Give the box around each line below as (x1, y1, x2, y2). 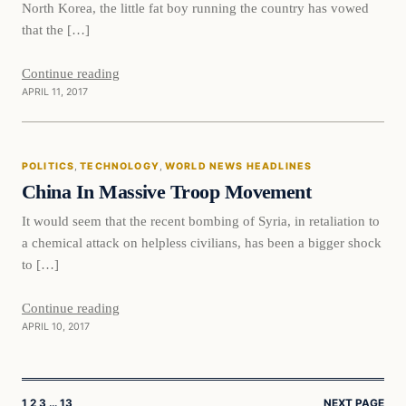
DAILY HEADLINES (44, 172, 139, 183)
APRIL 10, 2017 (22, 321, 90, 333)
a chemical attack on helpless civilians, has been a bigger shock (22, 235, 382, 251)
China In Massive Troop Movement (22, 180, 312, 203)
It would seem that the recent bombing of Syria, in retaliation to (22, 213, 380, 229)
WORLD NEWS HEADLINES (164, 159, 313, 172)
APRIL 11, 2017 (22, 85, 88, 98)
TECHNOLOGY (80, 159, 159, 172)
